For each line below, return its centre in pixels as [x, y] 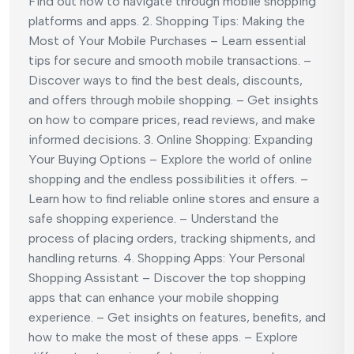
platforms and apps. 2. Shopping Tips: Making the [167, 21]
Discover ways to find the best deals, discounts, [166, 80]
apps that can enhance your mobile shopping [154, 297]
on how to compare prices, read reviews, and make [172, 119]
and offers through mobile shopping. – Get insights [173, 100]
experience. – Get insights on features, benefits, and [177, 317]
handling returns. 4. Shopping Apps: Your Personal [167, 258]
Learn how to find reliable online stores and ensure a [174, 198]
